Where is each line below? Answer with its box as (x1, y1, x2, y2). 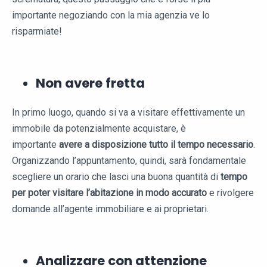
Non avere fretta (36, 74, 145, 92)
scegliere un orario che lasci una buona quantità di (12, 170, 221, 182)
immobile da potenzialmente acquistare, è (12, 122, 186, 134)
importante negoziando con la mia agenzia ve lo (12, 9, 210, 21)
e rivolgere (207, 187, 254, 198)
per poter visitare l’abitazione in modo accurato (12, 187, 207, 198)
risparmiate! (12, 25, 62, 37)
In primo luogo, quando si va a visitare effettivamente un (12, 106, 245, 118)
